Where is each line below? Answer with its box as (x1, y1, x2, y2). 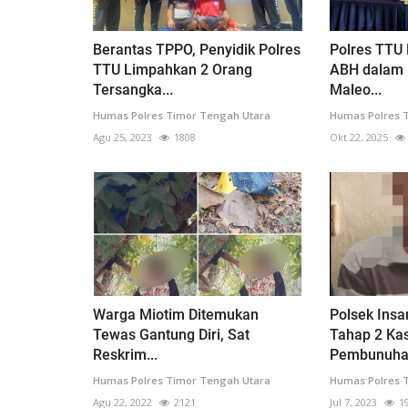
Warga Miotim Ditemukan (93, 306, 259, 324)
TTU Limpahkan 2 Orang (93, 60, 252, 78)
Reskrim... (93, 346, 158, 364)
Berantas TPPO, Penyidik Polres (93, 40, 301, 58)
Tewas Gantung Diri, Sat (93, 326, 250, 344)
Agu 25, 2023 (93, 129, 152, 144)
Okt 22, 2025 (329, 129, 388, 144)
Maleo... (329, 80, 382, 98)
